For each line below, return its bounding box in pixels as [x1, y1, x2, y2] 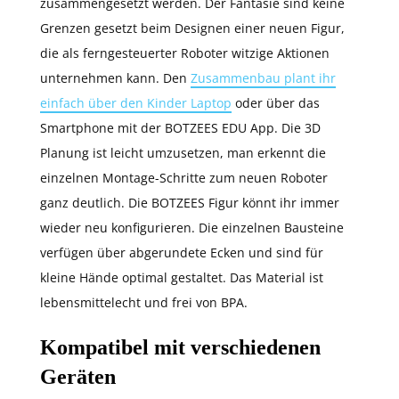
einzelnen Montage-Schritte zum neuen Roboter [40, 169, 328, 186]
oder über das [232, 94, 320, 111]
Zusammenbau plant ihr [191, 69, 336, 86]
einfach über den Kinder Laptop [40, 94, 232, 111]
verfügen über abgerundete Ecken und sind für [40, 244, 323, 261]
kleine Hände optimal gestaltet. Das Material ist [40, 269, 323, 286]
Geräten [40, 365, 116, 388]
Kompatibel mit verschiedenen [40, 336, 321, 359]
